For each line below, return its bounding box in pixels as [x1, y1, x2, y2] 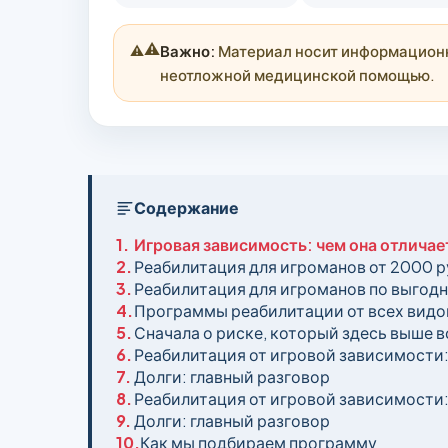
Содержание [134, 197, 239, 218]
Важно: [160, 41, 215, 60]
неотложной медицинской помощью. [160, 65, 435, 84]
